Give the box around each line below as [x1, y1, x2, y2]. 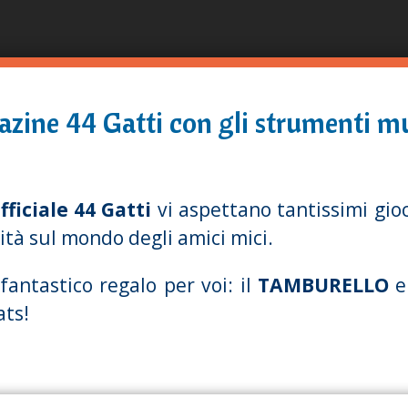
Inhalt [204, 58, 258, 84]
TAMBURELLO [257, 272, 389, 299]
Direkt [204, 2, 260, 27]
